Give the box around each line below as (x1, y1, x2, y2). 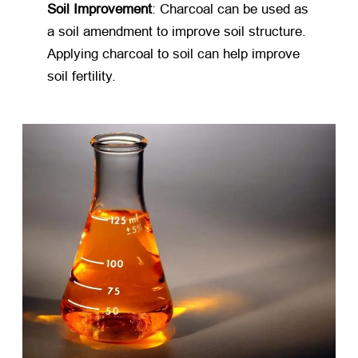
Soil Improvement (47, 2, 153, 18)
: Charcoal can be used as (152, 2, 309, 18)
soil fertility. (47, 69, 117, 85)
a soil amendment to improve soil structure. (47, 24, 307, 40)
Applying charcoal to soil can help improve (47, 46, 300, 62)
